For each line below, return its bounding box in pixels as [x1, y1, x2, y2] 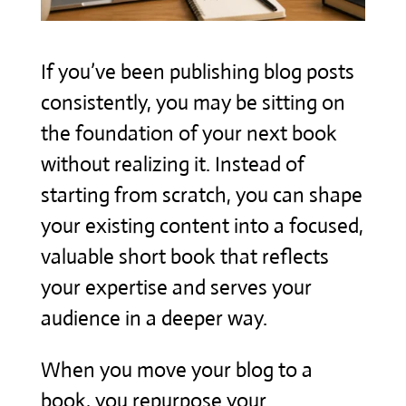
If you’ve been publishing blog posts [40, 58, 354, 85]
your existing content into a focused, [40, 212, 363, 239]
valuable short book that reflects [40, 243, 329, 270]
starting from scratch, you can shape [40, 181, 362, 208]
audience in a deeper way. [40, 304, 267, 332]
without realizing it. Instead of [40, 150, 304, 178]
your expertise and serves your [40, 274, 312, 301]
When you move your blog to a [40, 356, 313, 383]
